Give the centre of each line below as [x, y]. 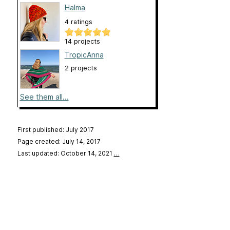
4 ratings [78, 22]
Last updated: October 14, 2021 [65, 154]
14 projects [82, 42]
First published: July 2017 [55, 130]
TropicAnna [84, 55]
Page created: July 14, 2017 [59, 142]
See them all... [44, 97]
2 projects [81, 68]
